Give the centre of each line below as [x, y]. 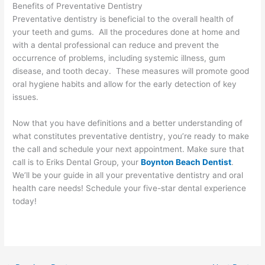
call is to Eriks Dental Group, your [77, 162]
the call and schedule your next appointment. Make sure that [129, 149]
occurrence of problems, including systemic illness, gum [119, 58]
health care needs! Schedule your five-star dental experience [130, 188]
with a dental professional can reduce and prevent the [116, 45]
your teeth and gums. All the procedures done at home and [126, 32]
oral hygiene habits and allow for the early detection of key [125, 84]
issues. [26, 97]
